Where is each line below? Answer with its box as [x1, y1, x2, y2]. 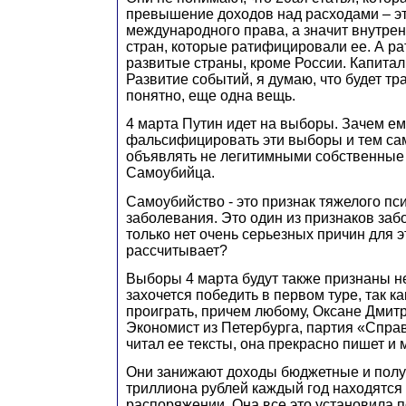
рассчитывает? [126, 242, 227, 258]
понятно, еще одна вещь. [126, 88, 295, 104]
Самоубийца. [126, 165, 215, 181]
